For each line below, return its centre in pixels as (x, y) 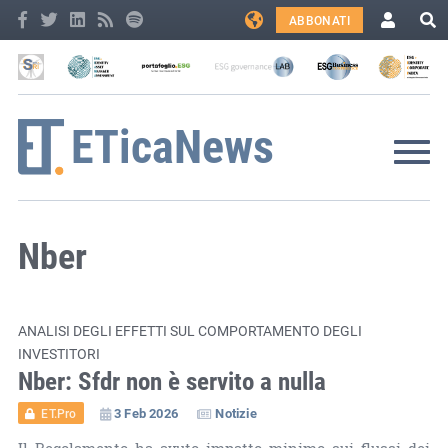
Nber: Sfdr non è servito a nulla (171, 380)
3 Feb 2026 (145, 412)
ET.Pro (59, 412)
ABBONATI (319, 20)
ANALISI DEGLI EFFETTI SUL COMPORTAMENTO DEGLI (189, 330)
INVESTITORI (58, 353)
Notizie (236, 412)
